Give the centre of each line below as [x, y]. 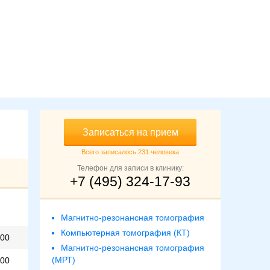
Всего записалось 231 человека [130, 152]
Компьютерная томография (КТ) [125, 233]
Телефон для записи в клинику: [130, 168]
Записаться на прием [157, 133]
